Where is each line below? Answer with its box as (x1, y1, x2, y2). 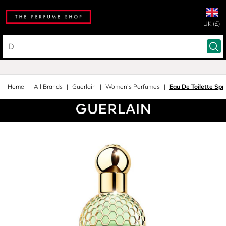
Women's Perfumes (105, 83, 160, 90)
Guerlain (72, 83, 96, 90)
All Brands (34, 83, 63, 90)
